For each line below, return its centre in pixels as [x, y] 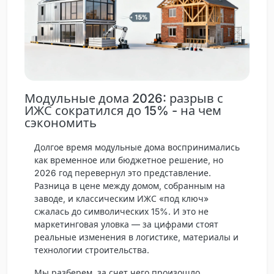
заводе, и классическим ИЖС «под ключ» [121, 198]
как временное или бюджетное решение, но [129, 160]
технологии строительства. [92, 250]
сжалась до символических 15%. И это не [121, 211]
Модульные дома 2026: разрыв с [124, 98]
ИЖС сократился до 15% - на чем [123, 110]
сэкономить [61, 123]
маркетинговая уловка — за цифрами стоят [126, 224]
